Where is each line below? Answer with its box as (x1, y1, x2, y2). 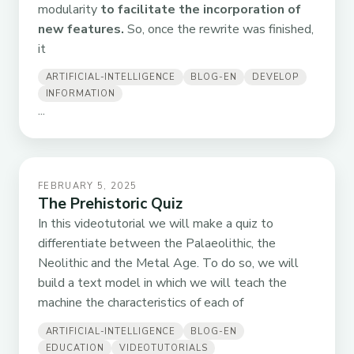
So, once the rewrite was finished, (124, 20, 314, 38)
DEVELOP (251, 70, 299, 83)
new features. (38, 20, 124, 38)
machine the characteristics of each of (38, 294, 243, 312)
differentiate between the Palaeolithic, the (38, 235, 276, 253)
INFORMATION (45, 88, 115, 100)
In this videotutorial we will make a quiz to (38, 215, 273, 233)
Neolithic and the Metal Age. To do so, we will (38, 254, 299, 273)
